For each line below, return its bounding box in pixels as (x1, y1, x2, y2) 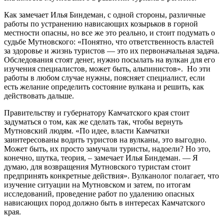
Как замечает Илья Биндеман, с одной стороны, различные (4, 10, 205, 19)
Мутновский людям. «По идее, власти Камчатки (4, 126, 169, 135)
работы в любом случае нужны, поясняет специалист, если (4, 73, 205, 82)
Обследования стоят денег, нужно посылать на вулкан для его (4, 55, 215, 64)
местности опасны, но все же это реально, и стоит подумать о (4, 28, 215, 37)
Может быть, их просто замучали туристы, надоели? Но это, (4, 144, 210, 153)
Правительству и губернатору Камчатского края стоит (4, 108, 189, 117)
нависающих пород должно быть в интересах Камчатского (4, 198, 205, 207)
